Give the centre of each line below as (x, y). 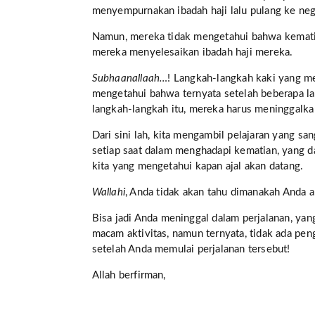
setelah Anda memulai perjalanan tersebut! (191, 250)
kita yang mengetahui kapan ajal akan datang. (198, 167)
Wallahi (108, 193)
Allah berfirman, (129, 276)
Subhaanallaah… (130, 79)
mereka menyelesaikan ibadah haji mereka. (192, 53)
